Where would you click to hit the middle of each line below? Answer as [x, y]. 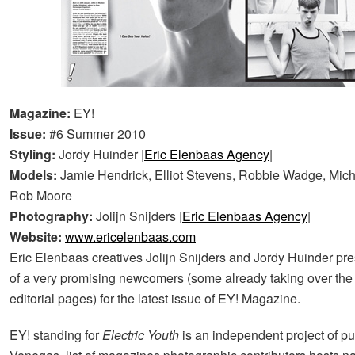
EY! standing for [56, 334]
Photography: [53, 216]
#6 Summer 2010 [97, 133]
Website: [37, 236]
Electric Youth [141, 334]
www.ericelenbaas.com [130, 236]
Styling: [34, 154]
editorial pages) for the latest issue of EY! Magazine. [155, 298]
